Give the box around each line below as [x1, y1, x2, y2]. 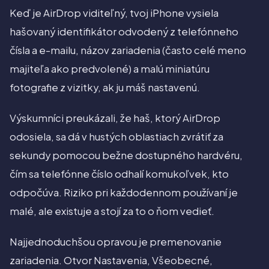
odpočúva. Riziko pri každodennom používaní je [10, 186, 238, 199]
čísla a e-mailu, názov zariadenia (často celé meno [10, 44, 246, 57]
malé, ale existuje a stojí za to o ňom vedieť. [10, 205, 214, 218]
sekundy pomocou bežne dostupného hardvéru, [10, 149, 243, 162]
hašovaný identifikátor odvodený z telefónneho [10, 25, 238, 38]
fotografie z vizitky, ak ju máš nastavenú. [10, 81, 200, 94]
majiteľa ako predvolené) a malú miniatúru [10, 62, 210, 76]
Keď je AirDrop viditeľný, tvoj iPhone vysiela [10, 7, 219, 20]
